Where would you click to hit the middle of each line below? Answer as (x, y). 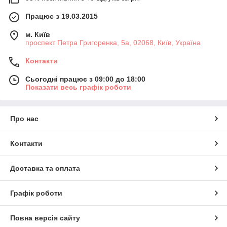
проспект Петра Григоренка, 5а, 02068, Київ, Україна (113, 42)
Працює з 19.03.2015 (62, 16)
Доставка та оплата (45, 168)
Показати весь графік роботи (78, 87)
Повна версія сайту (45, 218)
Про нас (24, 118)
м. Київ (38, 34)
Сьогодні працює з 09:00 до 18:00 (85, 79)
